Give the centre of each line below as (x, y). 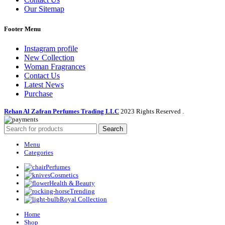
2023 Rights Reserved (151, 111)
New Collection (49, 57)
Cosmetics (64, 175)
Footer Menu (22, 29)
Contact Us (42, 75)
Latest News (44, 84)
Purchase (38, 93)
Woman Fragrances (55, 66)
